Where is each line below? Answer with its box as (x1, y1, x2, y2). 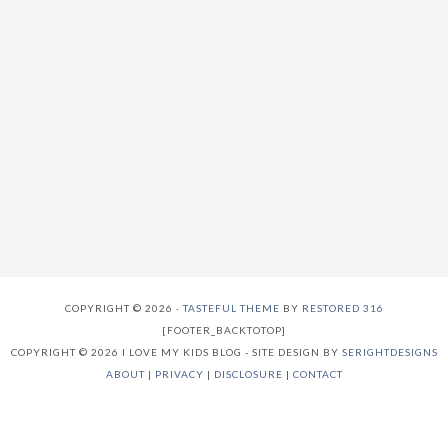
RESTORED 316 (301, 302, 384, 315)
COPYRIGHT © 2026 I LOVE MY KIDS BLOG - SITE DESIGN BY (10, 346, 342, 359)
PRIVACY (154, 368, 204, 381)
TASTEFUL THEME (182, 302, 280, 315)
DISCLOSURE (213, 368, 283, 381)
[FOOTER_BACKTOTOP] (162, 324, 286, 337)
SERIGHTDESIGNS (341, 346, 438, 359)
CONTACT (292, 368, 343, 381)
